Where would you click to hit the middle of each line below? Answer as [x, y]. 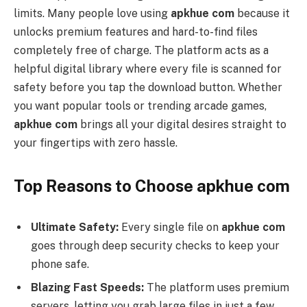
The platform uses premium [217, 287]
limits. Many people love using [92, 13]
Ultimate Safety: [75, 227]
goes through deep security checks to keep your [155, 245]
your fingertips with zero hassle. [96, 143]
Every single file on [170, 227]
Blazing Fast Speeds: [87, 287]
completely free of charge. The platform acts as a [141, 50]
